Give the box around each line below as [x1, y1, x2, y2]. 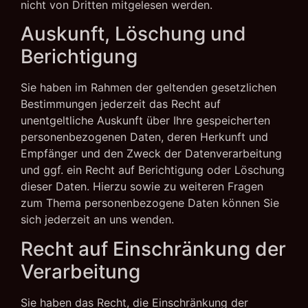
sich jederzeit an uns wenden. [21, 212, 174, 227]
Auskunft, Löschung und [21, 22, 246, 46]
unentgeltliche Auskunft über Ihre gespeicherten [21, 113, 270, 128]
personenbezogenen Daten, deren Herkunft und [21, 130, 268, 144]
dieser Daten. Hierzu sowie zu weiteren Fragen [21, 179, 263, 194]
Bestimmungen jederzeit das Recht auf [21, 97, 221, 111]
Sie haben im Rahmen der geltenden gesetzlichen [21, 80, 276, 95]
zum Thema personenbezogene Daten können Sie [21, 196, 279, 210]
